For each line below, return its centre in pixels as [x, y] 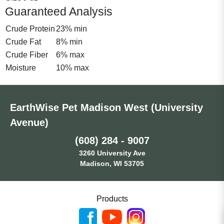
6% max [70, 54]
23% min [71, 28]
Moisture [21, 67]
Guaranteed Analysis [59, 11]
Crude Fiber [27, 54]
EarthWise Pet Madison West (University [106, 107]
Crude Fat [23, 41]
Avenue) [29, 122]
